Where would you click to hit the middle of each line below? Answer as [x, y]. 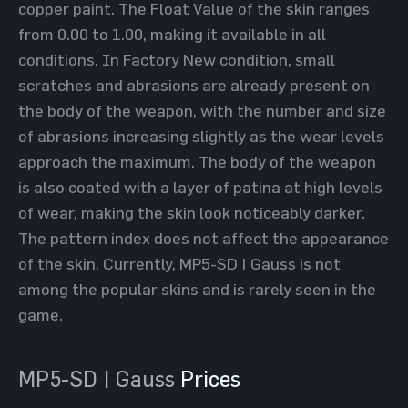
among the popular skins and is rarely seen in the [197, 289]
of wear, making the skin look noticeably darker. [192, 212]
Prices [208, 378]
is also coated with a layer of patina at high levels [200, 187]
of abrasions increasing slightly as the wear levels [201, 136]
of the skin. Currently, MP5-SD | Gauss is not [179, 263]
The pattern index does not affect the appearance [204, 238]
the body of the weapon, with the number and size [202, 110]
